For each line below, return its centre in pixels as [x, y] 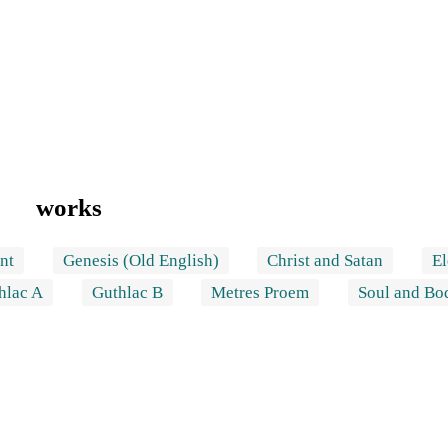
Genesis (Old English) [140, 260]
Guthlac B [127, 292]
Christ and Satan [325, 260]
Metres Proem [260, 292]
